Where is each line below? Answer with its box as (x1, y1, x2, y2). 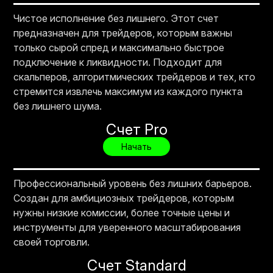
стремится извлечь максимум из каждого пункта (13, 85, 243, 97)
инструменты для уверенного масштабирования (13, 221, 241, 233)
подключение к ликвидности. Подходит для (13, 55, 222, 68)
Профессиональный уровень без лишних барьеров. (13, 177, 252, 190)
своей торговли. (13, 235, 90, 248)
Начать (121, 141, 152, 152)
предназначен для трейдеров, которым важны (13, 26, 233, 39)
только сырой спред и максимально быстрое (13, 41, 225, 54)
